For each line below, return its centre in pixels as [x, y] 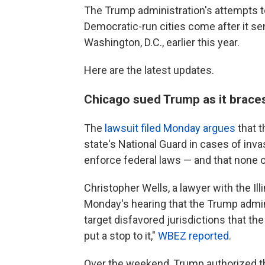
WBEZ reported [193, 236]
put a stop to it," [121, 236]
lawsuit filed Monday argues [170, 128]
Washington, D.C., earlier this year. [162, 42]
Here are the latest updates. [149, 70]
